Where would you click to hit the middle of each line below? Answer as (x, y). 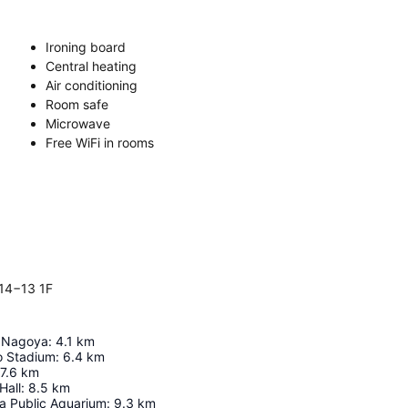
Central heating (91, 66)
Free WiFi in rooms (100, 142)
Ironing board (86, 46)
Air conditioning (92, 85)
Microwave (78, 123)
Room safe (77, 104)
